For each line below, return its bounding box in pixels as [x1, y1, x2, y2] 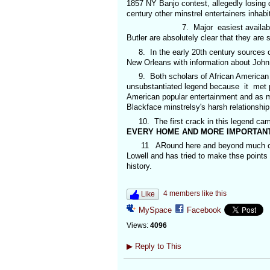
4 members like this [163, 189, 227, 198]
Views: [126, 221, 148, 230]
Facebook [186, 206, 221, 215]
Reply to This [132, 242, 181, 251]
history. [126, 162, 152, 171]
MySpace [138, 206, 172, 215]
